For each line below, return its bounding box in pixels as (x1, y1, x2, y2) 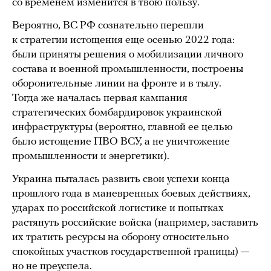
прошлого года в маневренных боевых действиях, (12, 188, 250, 200)
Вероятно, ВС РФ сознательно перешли (12, 20, 204, 32)
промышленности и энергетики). (12, 151, 169, 163)
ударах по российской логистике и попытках (12, 203, 224, 215)
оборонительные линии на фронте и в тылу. (12, 78, 221, 90)
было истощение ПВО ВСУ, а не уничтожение (12, 136, 230, 148)
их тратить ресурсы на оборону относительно (12, 232, 229, 244)
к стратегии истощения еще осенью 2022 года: (12, 34, 235, 47)
